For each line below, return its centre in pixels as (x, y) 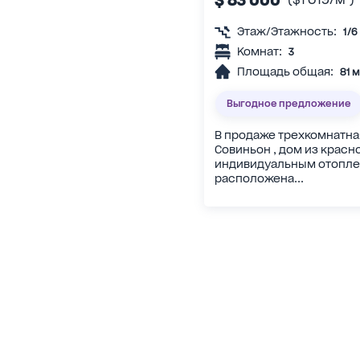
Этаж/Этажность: (287, 31)
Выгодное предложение (288, 104)
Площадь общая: (286, 71)
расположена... (260, 178)
